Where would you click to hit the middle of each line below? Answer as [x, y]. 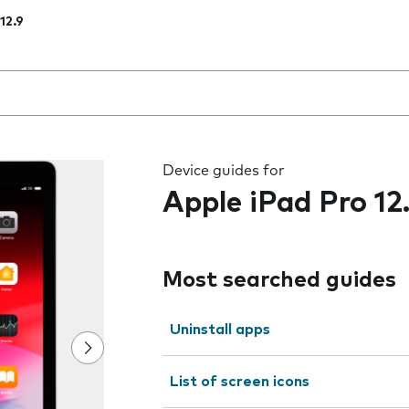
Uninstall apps [220, 330]
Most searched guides [279, 280]
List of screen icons [240, 382]
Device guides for [224, 171]
